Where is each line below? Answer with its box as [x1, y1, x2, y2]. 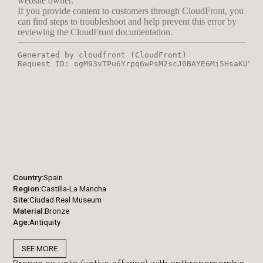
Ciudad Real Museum [29, 194, 102, 204]
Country [13, 172, 42, 182]
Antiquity [29, 217, 61, 227]
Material [13, 205, 43, 215]
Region [13, 183, 40, 193]
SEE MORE [22, 244, 58, 254]
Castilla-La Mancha [41, 183, 107, 193]
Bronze [45, 205, 70, 215]
